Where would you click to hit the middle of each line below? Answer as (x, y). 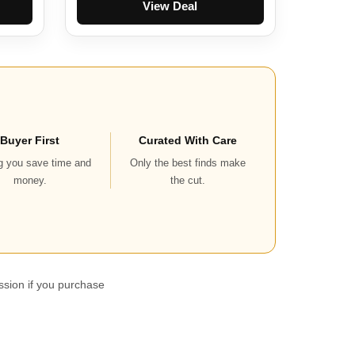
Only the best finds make (188, 162)
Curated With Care (188, 140)
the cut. (188, 180)
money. (30, 180)
